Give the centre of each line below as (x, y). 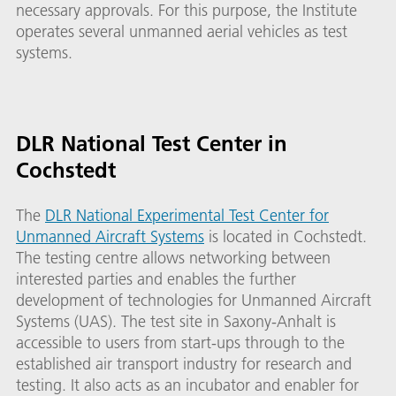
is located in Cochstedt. (286, 236)
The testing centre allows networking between (173, 257)
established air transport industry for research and (184, 363)
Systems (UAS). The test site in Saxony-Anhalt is (176, 321)
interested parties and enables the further (156, 278)
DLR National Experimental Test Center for (187, 215)
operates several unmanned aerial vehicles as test (182, 31)
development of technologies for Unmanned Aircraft (194, 300)
